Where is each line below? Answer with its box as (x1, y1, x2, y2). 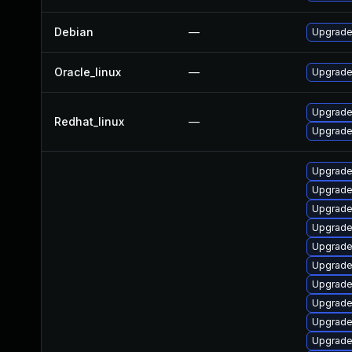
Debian (54, 25, 93, 38)
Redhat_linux (54, 115, 124, 128)
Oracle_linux (54, 65, 121, 79)
